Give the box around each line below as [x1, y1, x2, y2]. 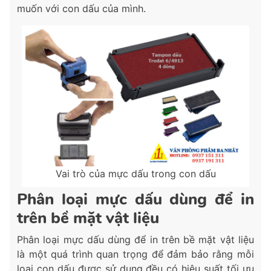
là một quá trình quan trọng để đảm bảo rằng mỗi [17, 248, 254, 261]
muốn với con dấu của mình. [17, 2, 146, 15]
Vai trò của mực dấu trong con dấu [55, 168, 216, 180]
